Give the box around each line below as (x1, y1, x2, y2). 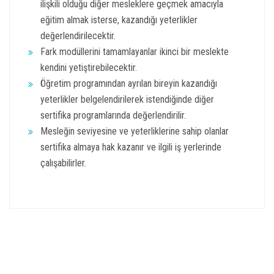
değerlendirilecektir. (40, 30, 116, 42)
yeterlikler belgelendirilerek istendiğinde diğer (40, 94, 214, 105)
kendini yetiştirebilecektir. (40, 62, 137, 73)
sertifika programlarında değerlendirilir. (40, 109, 186, 121)
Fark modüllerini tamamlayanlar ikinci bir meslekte (40, 46, 229, 57)
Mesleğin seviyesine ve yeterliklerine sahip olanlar (40, 125, 229, 137)
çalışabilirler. (40, 157, 86, 169)
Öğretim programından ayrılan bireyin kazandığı (40, 78, 217, 89)
